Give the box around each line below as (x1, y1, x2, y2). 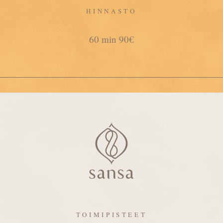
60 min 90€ (89, 33, 134, 45)
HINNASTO (86, 6, 137, 15)
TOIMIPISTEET (76, 210, 147, 219)
